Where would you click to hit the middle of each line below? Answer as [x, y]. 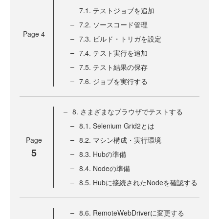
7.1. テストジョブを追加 [117, 11]
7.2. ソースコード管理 [113, 25]
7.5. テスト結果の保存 [113, 67]
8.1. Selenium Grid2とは [117, 126]
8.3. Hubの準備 [103, 154]
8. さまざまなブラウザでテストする [128, 112]
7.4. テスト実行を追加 [113, 53]
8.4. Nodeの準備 [105, 168]
